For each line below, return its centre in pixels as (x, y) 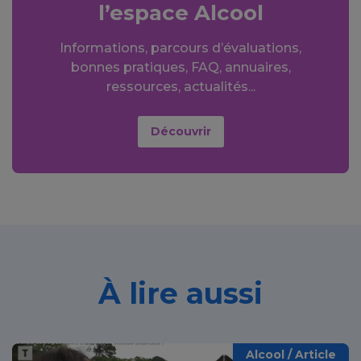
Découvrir (180, 131)
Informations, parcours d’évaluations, (180, 48)
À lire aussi (180, 293)
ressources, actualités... (180, 86)
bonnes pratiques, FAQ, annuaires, (180, 67)
